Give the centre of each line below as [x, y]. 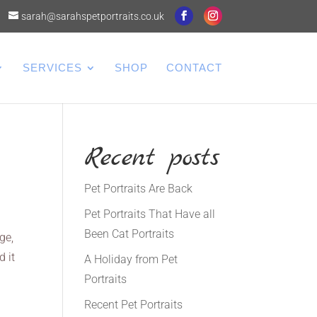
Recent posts [152, 158]
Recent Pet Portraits [134, 305]
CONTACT [194, 68]
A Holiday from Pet [131, 259]
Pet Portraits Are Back [139, 189]
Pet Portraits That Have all [150, 214]
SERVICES [52, 68]
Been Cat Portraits [129, 234]
